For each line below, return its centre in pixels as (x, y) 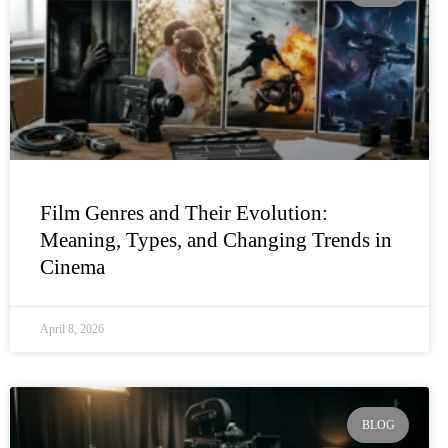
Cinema (72, 266)
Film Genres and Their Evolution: (184, 212)
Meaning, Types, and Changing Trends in (216, 239)
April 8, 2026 (72, 328)
